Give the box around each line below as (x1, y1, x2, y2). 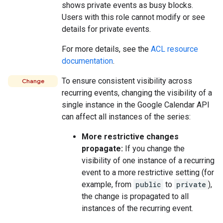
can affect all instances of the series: (62, 112, 191, 121)
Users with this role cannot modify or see (62, 12, 205, 22)
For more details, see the (62, 44, 151, 54)
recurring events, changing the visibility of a (62, 88, 212, 98)
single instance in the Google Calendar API (62, 100, 210, 110)
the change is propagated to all (82, 192, 189, 201)
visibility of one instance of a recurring (82, 156, 215, 165)
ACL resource (151, 44, 198, 54)
